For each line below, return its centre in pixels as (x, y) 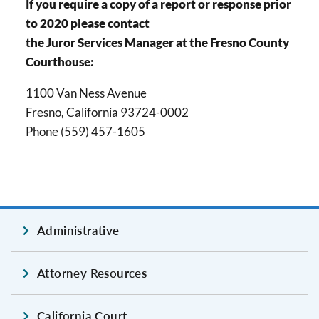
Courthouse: (60, 61)
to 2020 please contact (88, 23)
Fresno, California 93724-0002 (107, 113)
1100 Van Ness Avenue (86, 93)
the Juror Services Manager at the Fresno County (157, 42)
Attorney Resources (92, 273)
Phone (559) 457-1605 (85, 132)
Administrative (78, 231)
